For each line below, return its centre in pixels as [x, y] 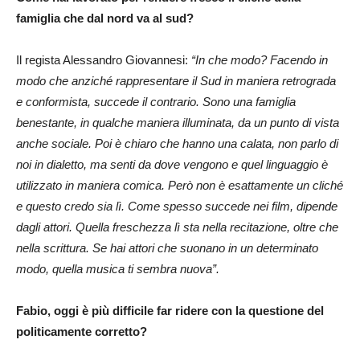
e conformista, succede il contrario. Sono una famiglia [156, 101]
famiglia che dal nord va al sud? [105, 18]
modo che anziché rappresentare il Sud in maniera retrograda [176, 80]
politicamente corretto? [82, 331]
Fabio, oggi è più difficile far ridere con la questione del [170, 310]
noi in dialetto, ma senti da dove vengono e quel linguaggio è [172, 164]
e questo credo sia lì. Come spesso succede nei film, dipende [177, 206]
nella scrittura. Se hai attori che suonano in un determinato [167, 247]
